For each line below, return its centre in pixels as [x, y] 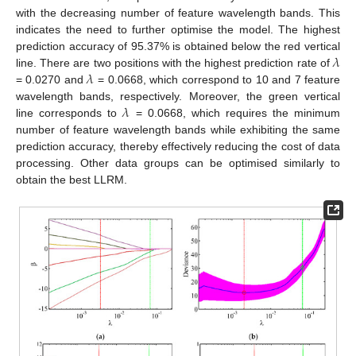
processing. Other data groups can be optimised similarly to [178, 163]
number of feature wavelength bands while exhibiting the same [178, 130]
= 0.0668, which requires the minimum [235, 113]
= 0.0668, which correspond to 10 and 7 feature [217, 80]
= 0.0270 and [52, 80]
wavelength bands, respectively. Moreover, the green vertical [178, 97]
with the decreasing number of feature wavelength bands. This [178, 13]
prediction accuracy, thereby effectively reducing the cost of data [178, 147]
